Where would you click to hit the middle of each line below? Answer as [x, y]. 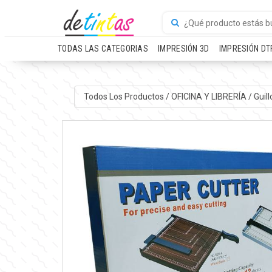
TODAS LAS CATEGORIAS [103, 49]
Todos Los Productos [124, 97]
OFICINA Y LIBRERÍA [209, 97]
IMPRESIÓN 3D [184, 49]
